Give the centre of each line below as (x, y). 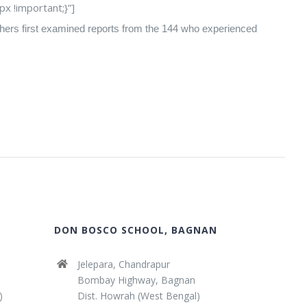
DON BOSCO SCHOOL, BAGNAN (136, 230)
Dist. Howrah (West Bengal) (138, 296)
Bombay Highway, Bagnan (136, 280)
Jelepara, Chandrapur (123, 264)
